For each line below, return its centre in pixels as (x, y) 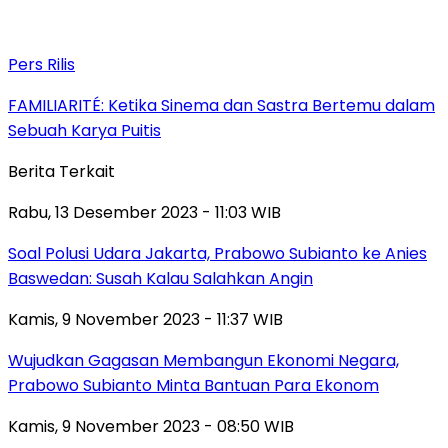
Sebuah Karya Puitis (84, 131)
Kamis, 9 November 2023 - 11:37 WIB (145, 320)
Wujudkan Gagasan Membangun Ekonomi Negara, (203, 361)
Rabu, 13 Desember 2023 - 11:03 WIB (144, 213)
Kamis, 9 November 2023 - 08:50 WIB (151, 427)
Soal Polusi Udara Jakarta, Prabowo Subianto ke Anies (217, 254)
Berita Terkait (61, 172)
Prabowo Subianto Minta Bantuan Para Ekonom (193, 386)
